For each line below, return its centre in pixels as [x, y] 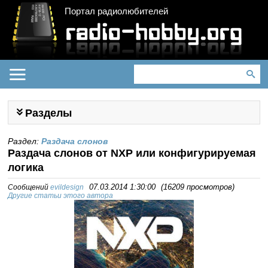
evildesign [67, 187]
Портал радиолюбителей [117, 11]
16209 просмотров [198, 187]
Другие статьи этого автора [61, 196]
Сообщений [29, 187]
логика [26, 167]
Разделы [49, 113]
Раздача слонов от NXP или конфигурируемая [132, 153]
